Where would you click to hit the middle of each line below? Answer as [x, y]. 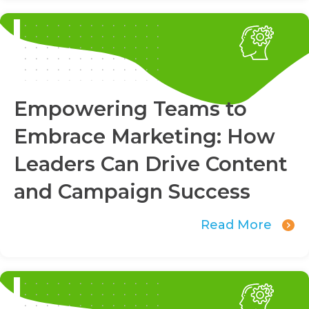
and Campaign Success [132, 192]
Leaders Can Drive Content [151, 164]
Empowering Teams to [130, 109]
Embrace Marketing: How [144, 137]
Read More [237, 225]
